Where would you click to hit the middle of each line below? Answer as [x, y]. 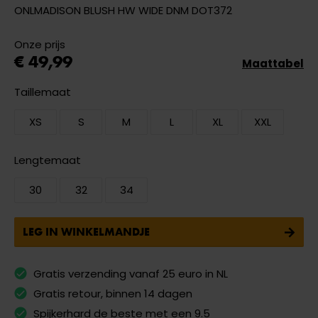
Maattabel [273, 64]
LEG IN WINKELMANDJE [86, 232]
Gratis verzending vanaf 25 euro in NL [131, 274]
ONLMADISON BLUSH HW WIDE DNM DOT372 [123, 10]
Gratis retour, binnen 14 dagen [113, 294]
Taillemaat [43, 92]
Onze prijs [40, 44]
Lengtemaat [48, 160]
